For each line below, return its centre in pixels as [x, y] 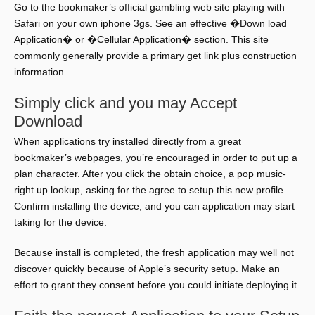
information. [40, 72]
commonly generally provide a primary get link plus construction [155, 56]
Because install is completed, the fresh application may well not [154, 252]
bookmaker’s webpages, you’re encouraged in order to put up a [156, 157]
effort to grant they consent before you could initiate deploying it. [157, 285]
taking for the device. [60, 222]
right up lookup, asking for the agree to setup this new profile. [150, 190]
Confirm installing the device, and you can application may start [154, 206]
